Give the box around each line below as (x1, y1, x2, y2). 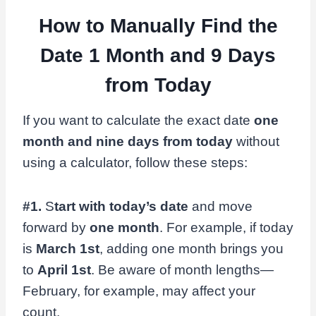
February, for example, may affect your (23, 284, 255, 298)
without (233, 134, 279, 149)
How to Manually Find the (38, 15, 278, 37)
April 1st (37, 262, 91, 277)
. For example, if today (159, 220, 293, 235)
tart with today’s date (54, 199, 188, 214)
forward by (23, 220, 90, 235)
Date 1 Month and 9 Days (40, 44, 276, 66)
